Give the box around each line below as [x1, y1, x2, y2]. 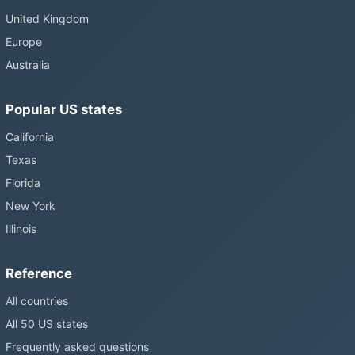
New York [6, 199, 55, 212]
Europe [6, 35, 42, 48]
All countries [6, 294, 68, 307]
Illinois [6, 222, 36, 235]
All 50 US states [6, 317, 88, 330]
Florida [6, 176, 40, 189]
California [6, 130, 54, 143]
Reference [6, 265, 72, 281]
